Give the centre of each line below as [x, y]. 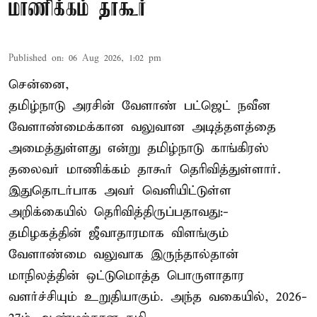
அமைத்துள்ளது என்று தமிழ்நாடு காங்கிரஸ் [138, 149]
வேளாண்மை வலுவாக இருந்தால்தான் [123, 255]
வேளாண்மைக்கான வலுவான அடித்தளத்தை [142, 127]
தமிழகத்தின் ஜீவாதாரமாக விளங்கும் [119, 234]
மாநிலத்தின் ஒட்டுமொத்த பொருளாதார [126, 276]
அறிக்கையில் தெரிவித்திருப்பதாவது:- [119, 212]
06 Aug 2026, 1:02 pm [115, 59]
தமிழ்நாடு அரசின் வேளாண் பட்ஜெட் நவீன [139, 106]
